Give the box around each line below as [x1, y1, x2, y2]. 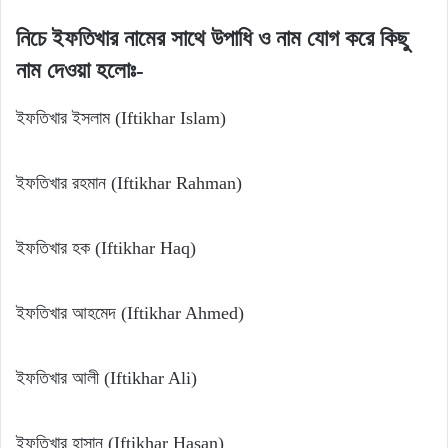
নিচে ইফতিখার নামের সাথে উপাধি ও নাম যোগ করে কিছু [16, 25, 409, 51]
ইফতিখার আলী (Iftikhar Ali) [16, 368, 197, 389]
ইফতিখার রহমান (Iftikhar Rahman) [16, 173, 242, 194]
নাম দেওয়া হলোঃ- [16, 57, 144, 83]
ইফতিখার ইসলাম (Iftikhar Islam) [16, 108, 226, 129]
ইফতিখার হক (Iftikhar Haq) [16, 238, 196, 259]
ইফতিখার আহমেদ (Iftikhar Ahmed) [16, 303, 244, 324]
